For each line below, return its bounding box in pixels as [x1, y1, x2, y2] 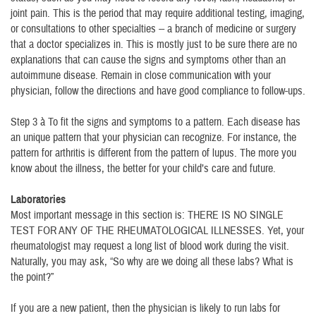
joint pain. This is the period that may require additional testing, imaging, [11, 6, 305, 20]
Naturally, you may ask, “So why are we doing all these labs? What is [11, 255, 293, 269]
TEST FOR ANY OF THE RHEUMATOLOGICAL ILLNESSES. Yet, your [11, 224, 304, 238]
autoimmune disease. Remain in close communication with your [11, 68, 271, 83]
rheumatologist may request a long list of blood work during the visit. [11, 239, 289, 253]
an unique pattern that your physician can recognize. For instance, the [11, 130, 296, 145]
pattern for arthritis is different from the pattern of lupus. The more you [11, 146, 296, 160]
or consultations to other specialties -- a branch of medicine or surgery [11, 22, 296, 36]
